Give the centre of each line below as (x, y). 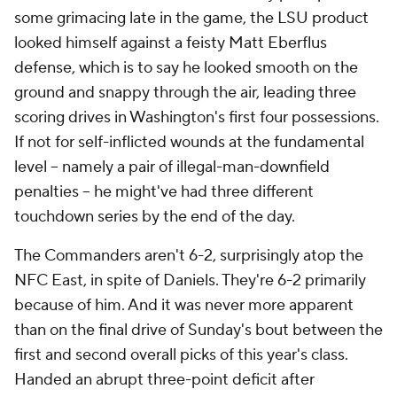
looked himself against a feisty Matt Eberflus (171, 43)
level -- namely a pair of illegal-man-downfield (172, 167)
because (46, 306)
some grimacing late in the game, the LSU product (191, 19)
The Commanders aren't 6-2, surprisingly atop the (189, 256)
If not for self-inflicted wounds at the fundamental (189, 143)
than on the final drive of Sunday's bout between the (198, 331)
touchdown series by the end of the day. (155, 217)
